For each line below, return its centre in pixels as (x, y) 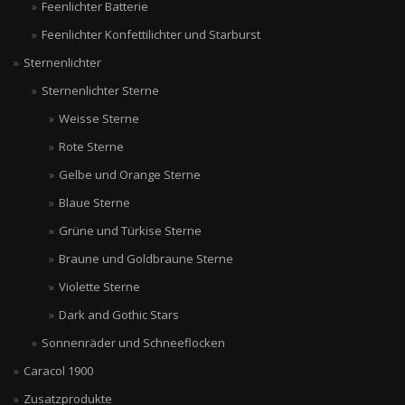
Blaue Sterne (94, 202)
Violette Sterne (99, 287)
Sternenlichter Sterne (100, 90)
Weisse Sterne (99, 118)
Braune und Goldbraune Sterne (146, 259)
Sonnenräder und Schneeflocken (133, 343)
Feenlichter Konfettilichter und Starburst (151, 34)
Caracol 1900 (58, 371)
